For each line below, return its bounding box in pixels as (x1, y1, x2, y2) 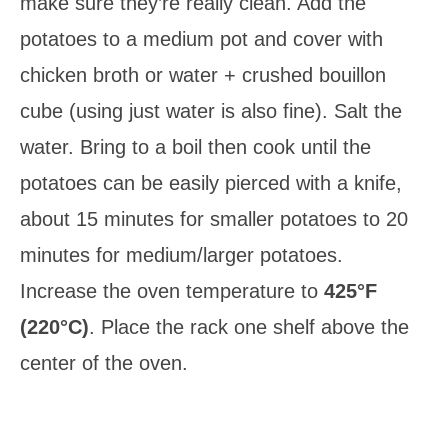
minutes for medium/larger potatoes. (20, 244, 343, 267)
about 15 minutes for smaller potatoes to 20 (20, 208, 408, 231)
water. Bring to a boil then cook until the (20, 136, 371, 159)
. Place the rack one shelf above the (89, 316, 409, 339)
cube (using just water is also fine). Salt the (20, 100, 402, 123)
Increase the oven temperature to (20, 280, 324, 303)
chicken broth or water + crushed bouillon (20, 64, 386, 87)
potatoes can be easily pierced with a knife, (20, 172, 402, 195)
